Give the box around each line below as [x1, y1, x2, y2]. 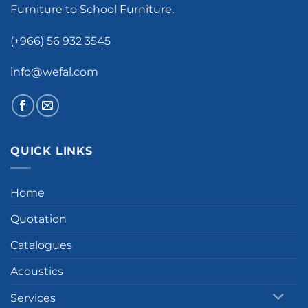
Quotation [10, 212, 67, 225]
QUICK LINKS [10, 144, 93, 158]
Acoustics [10, 264, 63, 278]
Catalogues [10, 238, 72, 252]
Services [10, 291, 56, 305]
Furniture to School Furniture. [10, 3, 174, 16]
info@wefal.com [10, 65, 98, 78]
